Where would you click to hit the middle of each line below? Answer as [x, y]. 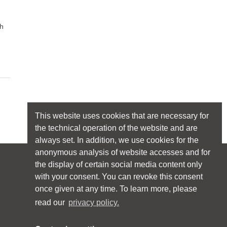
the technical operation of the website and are [116, 128]
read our [51, 203]
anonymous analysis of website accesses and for [123, 153]
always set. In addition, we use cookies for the [117, 140]
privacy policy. [94, 203]
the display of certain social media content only [119, 165]
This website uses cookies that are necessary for [122, 116]
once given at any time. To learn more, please [116, 189]
